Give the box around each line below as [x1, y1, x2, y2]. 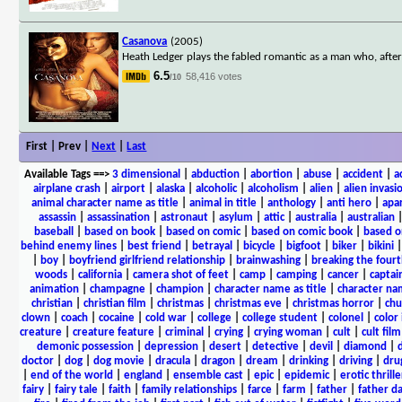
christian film [83, 297, 146, 310]
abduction [190, 168, 240, 180]
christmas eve [214, 297, 282, 310]
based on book [84, 225, 155, 238]
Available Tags [23, 168, 91, 180]
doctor [21, 354, 54, 367]
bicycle [242, 240, 275, 252]
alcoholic [196, 182, 237, 195]
